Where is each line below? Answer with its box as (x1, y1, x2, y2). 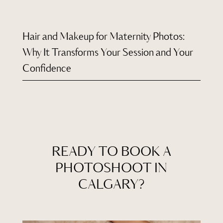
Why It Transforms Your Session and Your (22, 45, 193, 61)
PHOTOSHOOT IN (55, 158, 168, 178)
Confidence (22, 61, 71, 77)
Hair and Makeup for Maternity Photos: (22, 29, 185, 45)
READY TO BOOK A (51, 142, 171, 162)
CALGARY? (78, 175, 145, 195)
